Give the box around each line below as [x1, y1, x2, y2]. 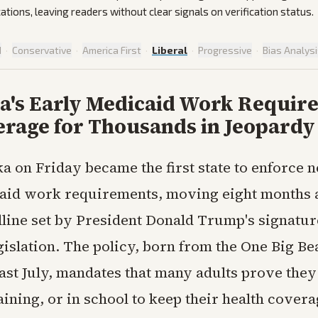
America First [82, 44, 141, 57]
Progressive [198, 44, 252, 57]
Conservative [12, 44, 72, 57]
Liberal [152, 44, 187, 57]
